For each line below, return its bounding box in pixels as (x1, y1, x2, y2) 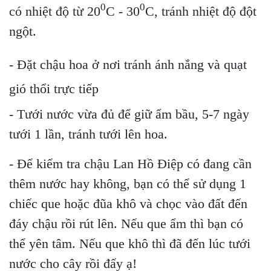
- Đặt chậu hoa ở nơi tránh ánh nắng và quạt (9, 56, 247, 72)
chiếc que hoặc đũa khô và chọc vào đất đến (9, 195, 247, 211)
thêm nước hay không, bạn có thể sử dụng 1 (9, 175, 246, 191)
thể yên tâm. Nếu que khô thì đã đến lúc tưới (9, 235, 250, 251)
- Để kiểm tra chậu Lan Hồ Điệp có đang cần (9, 155, 252, 171)
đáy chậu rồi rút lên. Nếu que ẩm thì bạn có (9, 215, 243, 231)
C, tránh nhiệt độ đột (145, 3, 256, 19)
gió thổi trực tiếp (9, 80, 99, 96)
